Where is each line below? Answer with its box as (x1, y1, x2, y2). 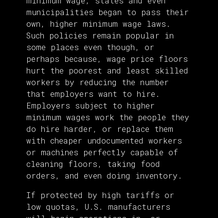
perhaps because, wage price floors (26, 54, 188, 64)
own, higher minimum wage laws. (26, 18, 171, 29)
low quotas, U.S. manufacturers (26, 201, 170, 212)
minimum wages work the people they (26, 112, 189, 123)
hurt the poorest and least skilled (26, 65, 188, 76)
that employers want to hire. (26, 89, 160, 99)
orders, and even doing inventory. (26, 170, 182, 181)
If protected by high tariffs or (26, 190, 174, 200)
